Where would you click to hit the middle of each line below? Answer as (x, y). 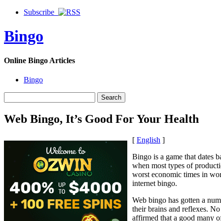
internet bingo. (155, 183)
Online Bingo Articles (39, 60)
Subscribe (41, 12)
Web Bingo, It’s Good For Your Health (101, 119)
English (148, 140)
